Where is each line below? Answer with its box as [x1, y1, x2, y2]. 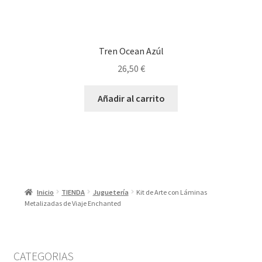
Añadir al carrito [97, 92, 165, 105]
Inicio [37, 187, 54, 196]
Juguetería [92, 187, 129, 196]
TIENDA [61, 187, 85, 196]
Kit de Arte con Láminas [136, 187, 207, 196]
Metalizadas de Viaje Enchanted [25, 198, 122, 208]
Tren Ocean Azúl [98, 44, 164, 57]
